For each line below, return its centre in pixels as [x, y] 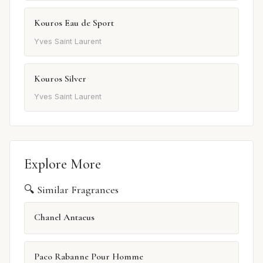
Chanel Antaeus [64, 217]
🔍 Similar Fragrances [71, 189]
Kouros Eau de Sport [74, 23]
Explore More [63, 164]
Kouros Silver [60, 78]
